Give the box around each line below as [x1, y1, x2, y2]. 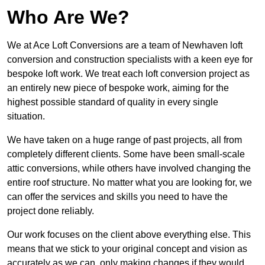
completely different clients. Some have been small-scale [7, 149, 245, 160]
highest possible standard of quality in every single [7, 97, 218, 108]
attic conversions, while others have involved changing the [7, 163, 251, 174]
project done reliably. [7, 206, 94, 216]
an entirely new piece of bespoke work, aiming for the [7, 83, 229, 93]
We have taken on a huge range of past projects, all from [7, 135, 242, 146]
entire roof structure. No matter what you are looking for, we [7, 177, 252, 188]
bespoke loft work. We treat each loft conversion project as [7, 69, 250, 79]
